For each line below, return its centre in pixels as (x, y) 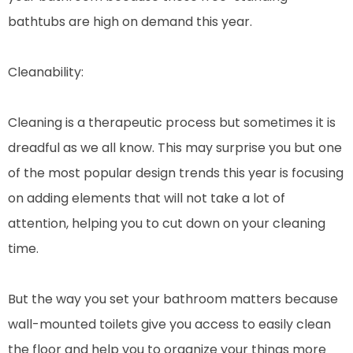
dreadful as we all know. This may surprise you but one (175, 147)
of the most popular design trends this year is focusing (176, 173)
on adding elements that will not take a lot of (147, 198)
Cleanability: (46, 72)
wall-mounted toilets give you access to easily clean (169, 324)
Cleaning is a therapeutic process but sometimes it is (172, 122)
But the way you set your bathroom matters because (173, 299)
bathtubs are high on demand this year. (130, 21)
